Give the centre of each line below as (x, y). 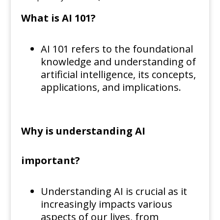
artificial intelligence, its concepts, (118, 75)
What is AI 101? (58, 18)
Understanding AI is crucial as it (114, 192)
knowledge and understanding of (118, 62)
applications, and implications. (111, 87)
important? (50, 161)
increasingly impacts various (106, 204)
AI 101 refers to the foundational (117, 49)
